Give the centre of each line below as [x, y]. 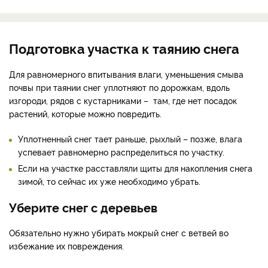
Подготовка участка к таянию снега [124, 48]
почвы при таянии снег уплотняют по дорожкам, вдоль [119, 87]
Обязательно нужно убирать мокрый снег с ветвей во [119, 232]
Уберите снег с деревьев [83, 207]
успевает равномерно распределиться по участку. [121, 151]
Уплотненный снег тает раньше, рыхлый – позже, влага [130, 138]
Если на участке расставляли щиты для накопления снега [135, 167]
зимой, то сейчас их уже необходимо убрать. [109, 181]
